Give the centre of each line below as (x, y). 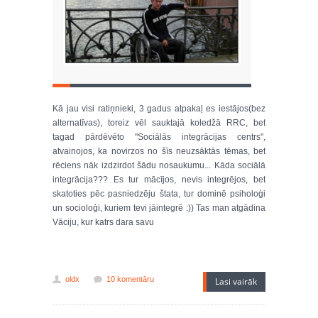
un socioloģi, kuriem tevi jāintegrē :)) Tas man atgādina (159, 208)
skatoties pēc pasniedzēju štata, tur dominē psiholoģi (159, 194)
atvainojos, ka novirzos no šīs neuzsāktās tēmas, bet (159, 151)
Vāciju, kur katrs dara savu (103, 222)
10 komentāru (130, 279)
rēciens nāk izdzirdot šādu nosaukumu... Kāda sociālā (159, 165)
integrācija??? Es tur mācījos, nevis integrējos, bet (159, 180)
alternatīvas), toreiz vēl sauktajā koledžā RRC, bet (159, 123)
